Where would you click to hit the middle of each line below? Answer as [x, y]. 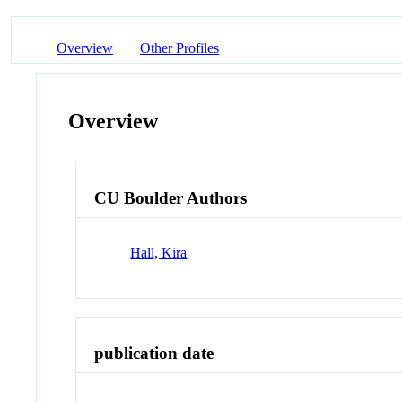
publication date [154, 353]
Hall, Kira [159, 252]
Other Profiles [179, 48]
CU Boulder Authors [171, 198]
